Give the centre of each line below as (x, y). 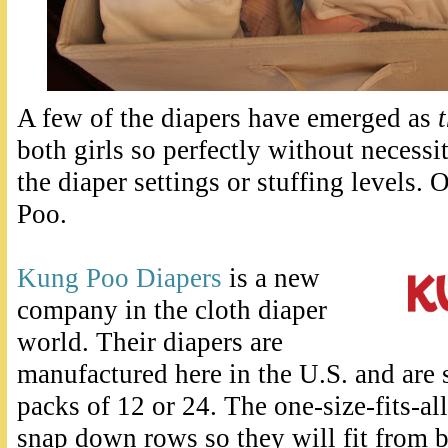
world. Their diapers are (150, 342)
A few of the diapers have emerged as (227, 118)
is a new (271, 278)
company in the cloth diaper (172, 310)
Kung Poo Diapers (119, 278)
